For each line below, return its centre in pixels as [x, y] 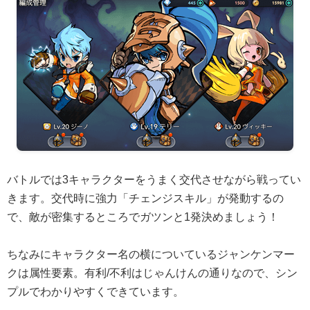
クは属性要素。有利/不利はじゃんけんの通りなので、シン [152, 273]
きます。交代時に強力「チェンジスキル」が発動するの [145, 198]
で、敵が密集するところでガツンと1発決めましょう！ [143, 217]
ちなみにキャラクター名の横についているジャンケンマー [151, 254]
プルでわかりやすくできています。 [95, 291]
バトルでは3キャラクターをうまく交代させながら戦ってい [154, 179]
